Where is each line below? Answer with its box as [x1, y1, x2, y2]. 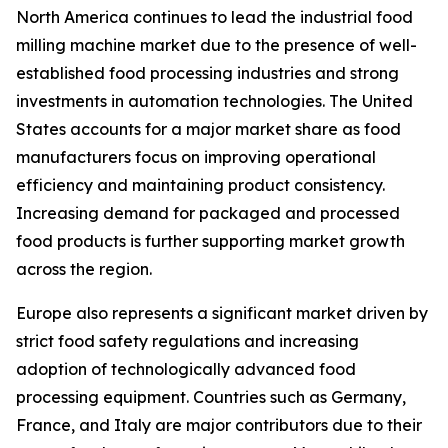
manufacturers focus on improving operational [16, 147, 376, 168]
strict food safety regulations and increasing [16, 331, 359, 352]
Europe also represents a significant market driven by [16, 303, 428, 324]
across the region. [16, 259, 152, 280]
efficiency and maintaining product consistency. [16, 175, 385, 196]
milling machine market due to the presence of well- [16, 35, 417, 56]
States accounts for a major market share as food [16, 119, 401, 140]
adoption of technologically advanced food [16, 359, 356, 380]
